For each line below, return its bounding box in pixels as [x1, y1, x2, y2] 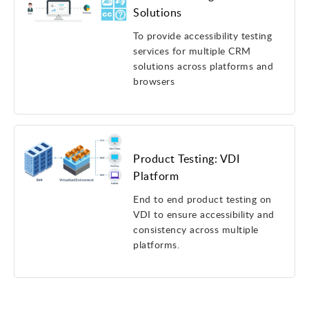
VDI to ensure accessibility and [133, 208, 275, 221]
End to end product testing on [133, 192, 272, 206]
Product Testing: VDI [133, 151, 240, 166]
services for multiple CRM [133, 44, 251, 57]
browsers [133, 74, 175, 88]
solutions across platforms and [133, 59, 274, 72]
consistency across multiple [133, 223, 259, 236]
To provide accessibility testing [133, 29, 272, 42]
